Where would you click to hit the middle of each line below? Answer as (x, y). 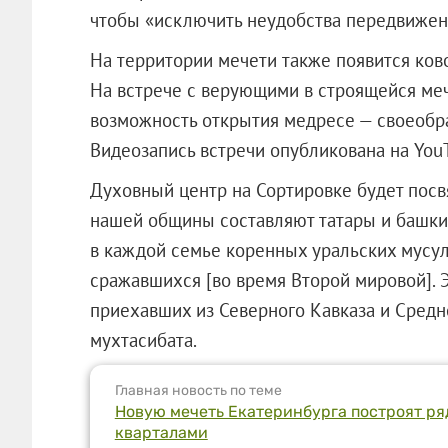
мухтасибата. (143, 339)
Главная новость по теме (198, 390)
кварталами (161, 432)
